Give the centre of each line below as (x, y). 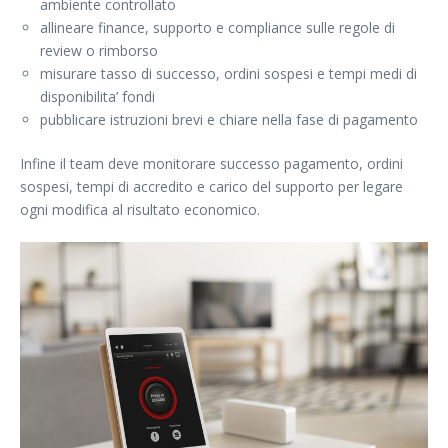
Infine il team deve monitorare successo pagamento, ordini (211, 164)
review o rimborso (99, 51)
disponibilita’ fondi (97, 97)
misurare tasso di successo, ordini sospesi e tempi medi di (228, 74)
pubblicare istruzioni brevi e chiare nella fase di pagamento (229, 120)
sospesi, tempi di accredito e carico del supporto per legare (211, 187)
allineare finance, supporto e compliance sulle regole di (217, 28)
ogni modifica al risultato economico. (140, 210)
